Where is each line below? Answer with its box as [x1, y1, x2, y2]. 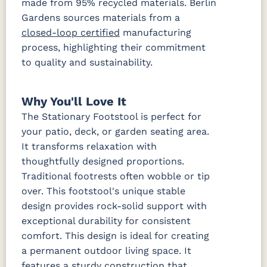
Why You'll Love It [21, 94, 126, 109]
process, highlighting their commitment [21, 42, 206, 54]
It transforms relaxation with [21, 141, 157, 153]
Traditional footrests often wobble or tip [21, 170, 210, 182]
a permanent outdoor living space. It [21, 245, 191, 257]
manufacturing [120, 27, 191, 39]
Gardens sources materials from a [21, 12, 180, 24]
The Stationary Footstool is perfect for [21, 111, 201, 123]
